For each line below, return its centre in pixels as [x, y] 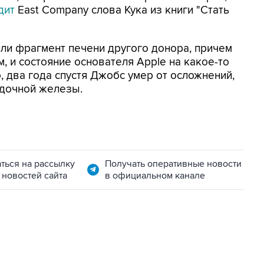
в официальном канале [155, 176]
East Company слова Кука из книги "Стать [122, 10]
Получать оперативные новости [173, 164]
